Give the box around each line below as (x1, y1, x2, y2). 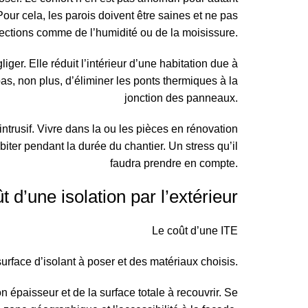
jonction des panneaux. (124, 92, 238, 104)
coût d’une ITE (167, 225, 238, 236)
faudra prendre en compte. (110, 157, 238, 169)
